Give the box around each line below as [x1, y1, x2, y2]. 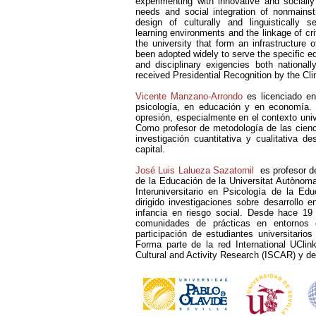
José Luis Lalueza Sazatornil [135, 165, 254, 176]
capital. [135, 144, 165, 154]
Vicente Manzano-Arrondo [135, 91, 243, 102]
